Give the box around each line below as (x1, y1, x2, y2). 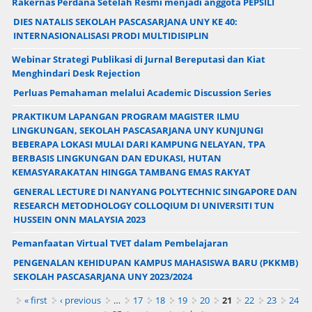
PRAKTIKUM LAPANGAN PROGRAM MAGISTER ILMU (11, 110, 240, 123)
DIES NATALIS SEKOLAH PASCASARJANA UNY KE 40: (13, 15, 237, 29)
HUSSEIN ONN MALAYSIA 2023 (13, 213, 146, 226)
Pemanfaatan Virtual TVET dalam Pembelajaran (11, 237, 228, 250)
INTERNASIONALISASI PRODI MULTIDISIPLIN (13, 29, 209, 42)
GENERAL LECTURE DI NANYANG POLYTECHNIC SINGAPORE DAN (13, 185, 297, 198)
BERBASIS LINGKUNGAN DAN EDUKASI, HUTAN (11, 152, 221, 165)
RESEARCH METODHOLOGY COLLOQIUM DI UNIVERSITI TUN (13, 199, 274, 212)
